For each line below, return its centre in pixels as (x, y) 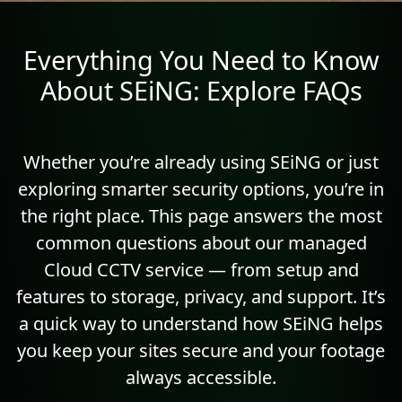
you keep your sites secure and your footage (201, 350)
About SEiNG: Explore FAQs (201, 90)
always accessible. (201, 377)
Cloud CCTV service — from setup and (201, 269)
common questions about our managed (201, 242)
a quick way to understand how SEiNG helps (201, 323)
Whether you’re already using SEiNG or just (201, 162)
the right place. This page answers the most (201, 215)
